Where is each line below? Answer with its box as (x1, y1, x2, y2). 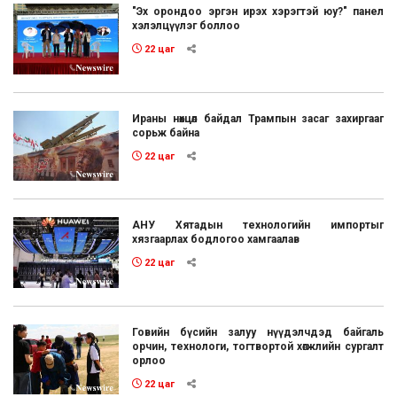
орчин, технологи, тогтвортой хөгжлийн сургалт (132, 339, 384, 353)
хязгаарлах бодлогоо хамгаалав (132, 233, 300, 246)
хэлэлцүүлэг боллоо (132, 19, 241, 32)
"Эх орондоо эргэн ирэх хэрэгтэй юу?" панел (132, 4, 384, 18)
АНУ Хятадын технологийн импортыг (132, 219, 384, 232)
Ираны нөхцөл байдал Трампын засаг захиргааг (132, 112, 384, 125)
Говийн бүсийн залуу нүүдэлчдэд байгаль (132, 325, 384, 339)
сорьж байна (132, 126, 200, 139)
